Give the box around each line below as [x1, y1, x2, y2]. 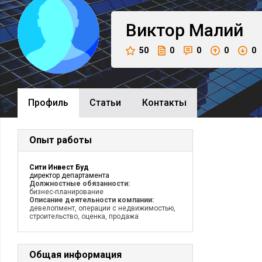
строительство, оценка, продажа [29, 212, 139, 220]
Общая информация [29, 249, 122, 260]
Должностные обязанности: [29, 180, 130, 188]
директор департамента [29, 171, 109, 180]
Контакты [142, 97, 187, 108]
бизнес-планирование [29, 188, 104, 196]
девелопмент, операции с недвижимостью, [29, 204, 175, 212]
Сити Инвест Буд [29, 163, 89, 171]
